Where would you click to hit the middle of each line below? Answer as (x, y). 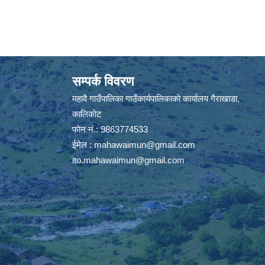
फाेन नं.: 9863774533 (110, 129)
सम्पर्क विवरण (103, 81)
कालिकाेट (87, 114)
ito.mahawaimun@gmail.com (128, 160)
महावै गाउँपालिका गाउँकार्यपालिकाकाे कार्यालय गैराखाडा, (156, 98)
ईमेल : (83, 145)
